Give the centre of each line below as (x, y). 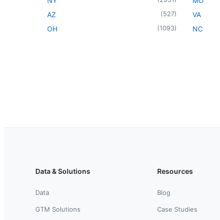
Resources (175, 171)
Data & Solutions (63, 171)
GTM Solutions (58, 209)
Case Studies (177, 209)
